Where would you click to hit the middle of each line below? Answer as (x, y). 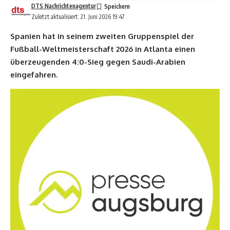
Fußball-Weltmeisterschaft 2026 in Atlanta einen (103, 49)
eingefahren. (34, 74)
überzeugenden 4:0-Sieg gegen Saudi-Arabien (98, 62)
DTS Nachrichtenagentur (63, 6)
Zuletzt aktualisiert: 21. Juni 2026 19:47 (78, 16)
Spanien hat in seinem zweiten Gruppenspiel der (102, 36)
